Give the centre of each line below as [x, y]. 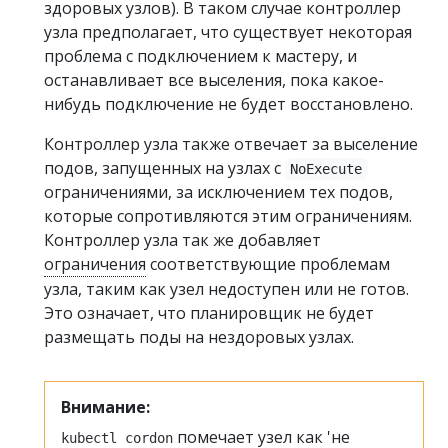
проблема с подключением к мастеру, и [200, 56]
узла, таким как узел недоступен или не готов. [226, 289]
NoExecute [326, 169]
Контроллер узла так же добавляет [182, 240]
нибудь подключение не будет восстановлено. [228, 104]
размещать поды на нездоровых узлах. [199, 337]
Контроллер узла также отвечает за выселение [231, 144]
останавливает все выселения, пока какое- [214, 80]
